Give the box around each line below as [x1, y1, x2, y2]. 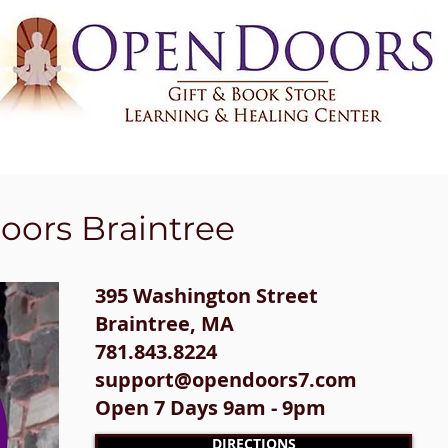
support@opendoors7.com [95, 366, 357, 393]
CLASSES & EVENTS [113, 159, 222, 175]
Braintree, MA [95, 310, 234, 337]
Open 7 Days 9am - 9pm [95, 394, 326, 421]
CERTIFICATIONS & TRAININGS [253, 159, 421, 175]
